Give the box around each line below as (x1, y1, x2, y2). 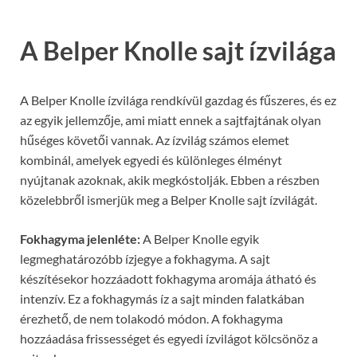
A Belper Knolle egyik (140, 230, 259, 246)
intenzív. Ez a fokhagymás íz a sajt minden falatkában (20, 290, 304, 306)
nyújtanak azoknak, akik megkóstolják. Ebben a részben (20, 171, 320, 187)
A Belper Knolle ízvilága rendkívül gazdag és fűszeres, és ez (20, 92, 336, 108)
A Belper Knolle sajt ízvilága (20, 35, 336, 67)
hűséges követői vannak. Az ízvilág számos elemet (20, 131, 289, 147)
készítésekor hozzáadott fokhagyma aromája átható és (20, 270, 316, 286)
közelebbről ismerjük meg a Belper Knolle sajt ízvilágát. (20, 191, 317, 207)
